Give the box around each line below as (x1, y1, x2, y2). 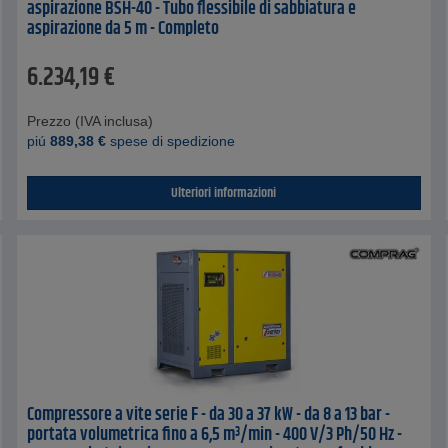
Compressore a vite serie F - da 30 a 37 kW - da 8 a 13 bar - (27, 400, 391, 429)
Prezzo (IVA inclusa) (27, 112, 154, 129)
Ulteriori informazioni (171, 181, 277, 204)
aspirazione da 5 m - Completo (27, 14, 220, 43)
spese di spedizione (106, 132, 236, 149)
